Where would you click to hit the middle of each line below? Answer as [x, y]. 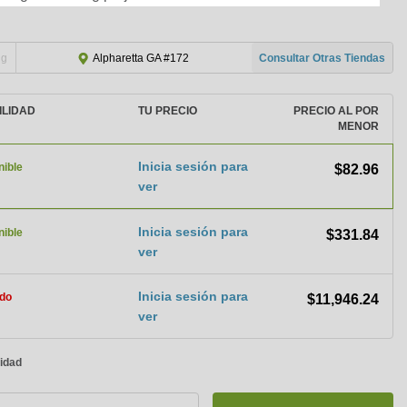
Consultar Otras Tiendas [323, 58]
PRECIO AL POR [336, 111]
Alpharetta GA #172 [139, 58]
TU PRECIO [168, 111]
